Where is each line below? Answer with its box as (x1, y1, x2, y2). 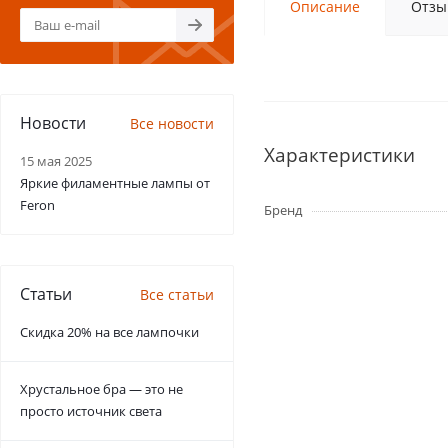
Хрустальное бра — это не (20, 380, 183, 398)
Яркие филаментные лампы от (20, 174, 210, 192)
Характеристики (264, 142, 415, 167)
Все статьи (140, 285, 214, 304)
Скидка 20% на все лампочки (20, 323, 199, 341)
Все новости (130, 114, 214, 133)
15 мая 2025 (20, 152, 92, 170)
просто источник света (20, 402, 162, 420)
